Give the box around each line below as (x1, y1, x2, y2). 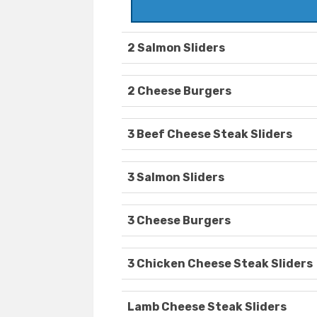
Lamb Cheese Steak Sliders (127, 300, 287, 314)
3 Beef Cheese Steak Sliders (127, 127, 292, 142)
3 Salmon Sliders (127, 171, 224, 185)
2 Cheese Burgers (127, 84, 231, 98)
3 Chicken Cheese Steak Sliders (127, 257, 313, 271)
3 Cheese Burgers (127, 214, 231, 228)
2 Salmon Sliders (127, 41, 225, 55)
